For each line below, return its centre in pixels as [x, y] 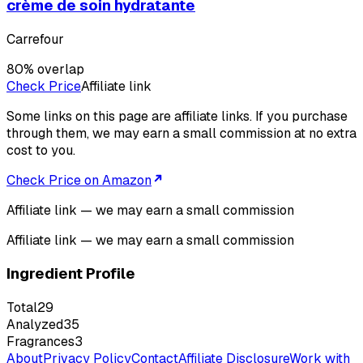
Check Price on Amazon [79, 180]
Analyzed [35, 325]
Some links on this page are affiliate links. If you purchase [177, 116]
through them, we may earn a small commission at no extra [181, 133]
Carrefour [35, 39]
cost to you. [41, 150]
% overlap [54, 69]
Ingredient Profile [71, 274]
